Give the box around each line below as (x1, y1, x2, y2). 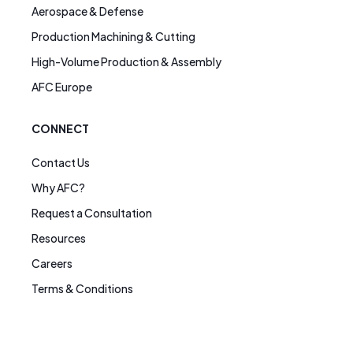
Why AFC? (32, 180, 85, 195)
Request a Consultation (32, 206, 152, 221)
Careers (32, 256, 72, 271)
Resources (32, 231, 86, 246)
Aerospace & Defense (32, 4, 143, 19)
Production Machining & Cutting (32, 29, 195, 44)
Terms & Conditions (32, 281, 133, 296)
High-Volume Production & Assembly (32, 54, 221, 69)
